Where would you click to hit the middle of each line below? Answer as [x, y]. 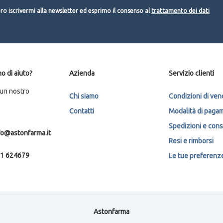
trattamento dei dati [180, 10]
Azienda [82, 73]
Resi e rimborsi [191, 141]
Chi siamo [84, 96]
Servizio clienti [191, 73]
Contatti [82, 111]
